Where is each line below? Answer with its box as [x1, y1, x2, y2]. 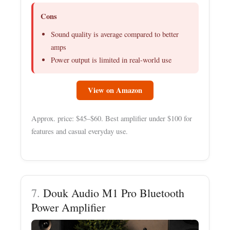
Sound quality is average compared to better [51, 29, 179, 40]
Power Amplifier [31, 199, 106, 215]
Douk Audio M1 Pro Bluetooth [43, 185, 185, 200]
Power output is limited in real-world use [51, 55, 172, 65]
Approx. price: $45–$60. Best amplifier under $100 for [31, 113, 193, 124]
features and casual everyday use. [31, 126, 128, 137]
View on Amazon [88, 85, 142, 96]
